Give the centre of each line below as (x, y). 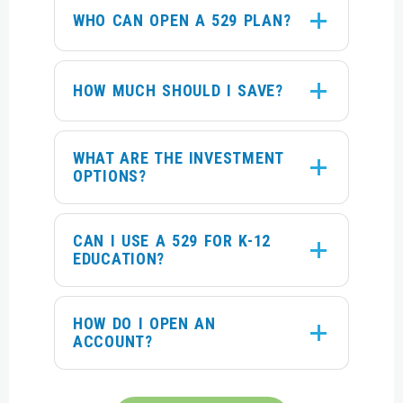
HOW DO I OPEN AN (144, 323)
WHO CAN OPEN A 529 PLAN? (182, 20)
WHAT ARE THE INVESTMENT (179, 157)
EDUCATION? (119, 258)
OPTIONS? (110, 175)
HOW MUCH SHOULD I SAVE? (178, 90)
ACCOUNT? (113, 341)
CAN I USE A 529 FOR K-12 (172, 240)
